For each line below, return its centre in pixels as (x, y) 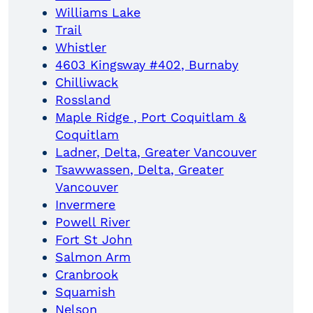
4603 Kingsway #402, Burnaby (147, 65)
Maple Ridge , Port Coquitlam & (151, 117)
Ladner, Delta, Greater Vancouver (156, 152)
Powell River (93, 222)
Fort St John (94, 240)
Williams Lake (98, 13)
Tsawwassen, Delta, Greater (140, 170)
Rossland (83, 100)
